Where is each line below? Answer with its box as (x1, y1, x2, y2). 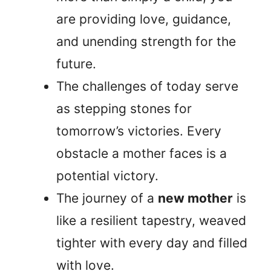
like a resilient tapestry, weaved (56, 213, 246, 229)
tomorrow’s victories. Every (56, 123, 221, 139)
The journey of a (56, 191, 158, 206)
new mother (158, 191, 233, 206)
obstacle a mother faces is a (56, 146, 227, 162)
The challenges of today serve (56, 79, 238, 94)
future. (56, 56, 96, 72)
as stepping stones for (56, 101, 192, 117)
